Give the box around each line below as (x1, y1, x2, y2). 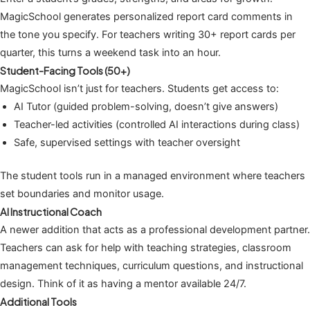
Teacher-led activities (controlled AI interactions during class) (14, 118, 300, 131)
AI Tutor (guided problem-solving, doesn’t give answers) (14, 100, 278, 113)
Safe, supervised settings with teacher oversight (14, 136, 240, 149)
